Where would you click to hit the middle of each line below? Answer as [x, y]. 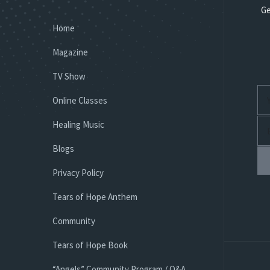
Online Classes [80, 100]
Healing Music [78, 124]
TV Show [69, 76]
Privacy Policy [78, 173]
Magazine [70, 52]
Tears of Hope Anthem [95, 197]
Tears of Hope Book [90, 245]
